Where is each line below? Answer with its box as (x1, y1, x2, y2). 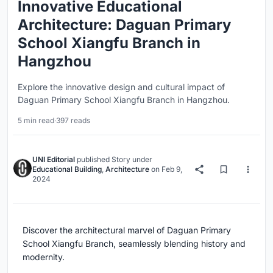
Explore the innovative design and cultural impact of (18, 81, 225, 92)
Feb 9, (161, 164, 182, 174)
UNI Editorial (32, 154, 75, 164)
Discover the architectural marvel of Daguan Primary (23, 224, 231, 235)
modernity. (23, 251, 65, 262)
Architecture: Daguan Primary (18, 15, 231, 34)
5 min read (18, 115, 54, 125)
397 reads (56, 115, 90, 125)
